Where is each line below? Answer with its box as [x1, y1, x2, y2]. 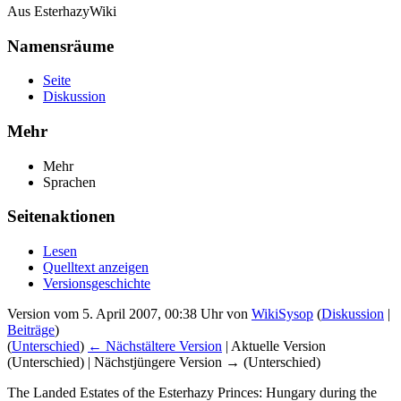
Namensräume [7, 36, 114, 55]
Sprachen [43, 174, 96, 190]
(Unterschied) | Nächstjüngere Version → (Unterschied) [7, 354, 320, 371]
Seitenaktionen [7, 207, 115, 226]
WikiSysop [252, 306, 313, 322]
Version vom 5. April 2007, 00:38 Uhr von [7, 306, 252, 322]
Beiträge [7, 322, 55, 338]
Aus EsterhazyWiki [7, 3, 116, 19]
